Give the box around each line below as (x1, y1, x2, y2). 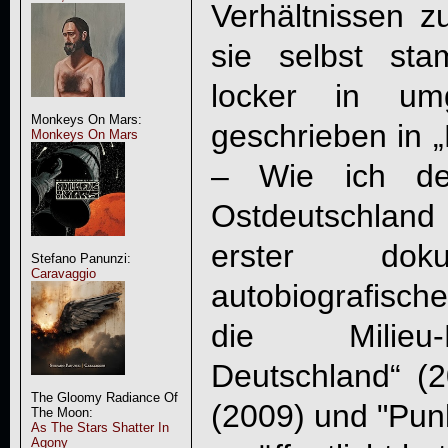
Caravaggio (30, 266, 96, 281)
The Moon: (30, 405, 93, 420)
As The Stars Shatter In (30, 420, 169, 435)
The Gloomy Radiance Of (30, 390, 178, 405)
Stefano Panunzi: (30, 251, 131, 266)
